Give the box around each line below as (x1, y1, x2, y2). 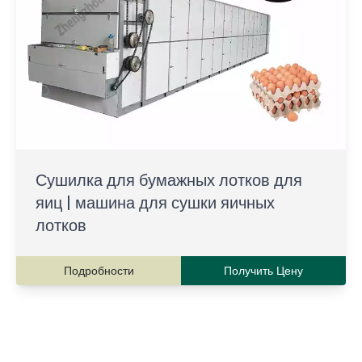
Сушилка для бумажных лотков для (36, 169, 302, 192)
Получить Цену (224, 263, 303, 279)
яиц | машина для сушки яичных (36, 192, 275, 214)
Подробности (63, 263, 134, 279)
